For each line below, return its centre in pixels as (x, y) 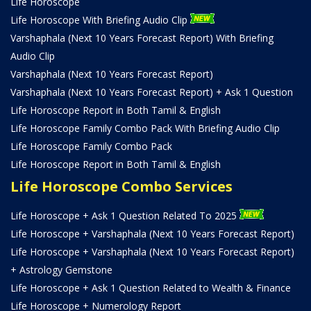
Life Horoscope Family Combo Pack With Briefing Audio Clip (145, 128)
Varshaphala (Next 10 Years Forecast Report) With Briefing (142, 37)
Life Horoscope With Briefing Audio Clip (100, 19)
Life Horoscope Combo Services (121, 186)
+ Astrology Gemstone (61, 269)
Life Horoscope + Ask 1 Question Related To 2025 (125, 215)
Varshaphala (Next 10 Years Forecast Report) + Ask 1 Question (152, 92)
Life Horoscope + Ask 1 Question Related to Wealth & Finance (151, 287)
